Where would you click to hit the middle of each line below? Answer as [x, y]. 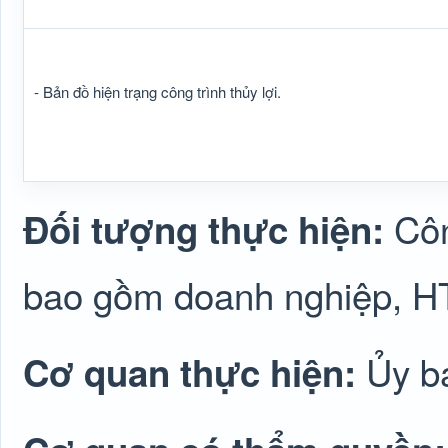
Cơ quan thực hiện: [194, 372]
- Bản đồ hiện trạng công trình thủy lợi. [157, 91]
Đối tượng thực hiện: [208, 229]
